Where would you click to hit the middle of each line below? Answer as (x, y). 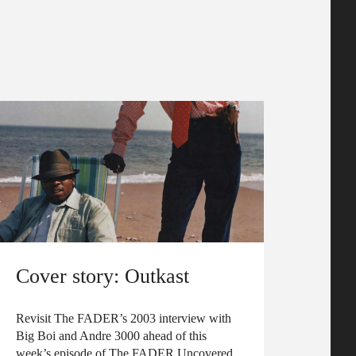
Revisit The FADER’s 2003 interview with (124, 318)
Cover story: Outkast (103, 276)
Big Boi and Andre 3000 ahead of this (111, 336)
